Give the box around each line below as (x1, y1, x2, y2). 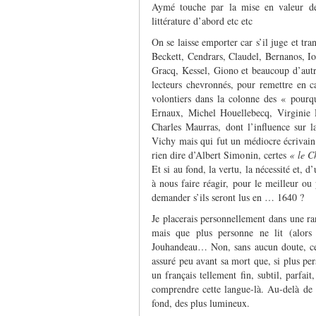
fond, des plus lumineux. (152, 296, 250, 310)
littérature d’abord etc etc (152, 13, 253, 28)
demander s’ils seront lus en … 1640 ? (152, 190, 304, 204)
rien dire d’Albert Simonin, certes (152, 147, 289, 162)
